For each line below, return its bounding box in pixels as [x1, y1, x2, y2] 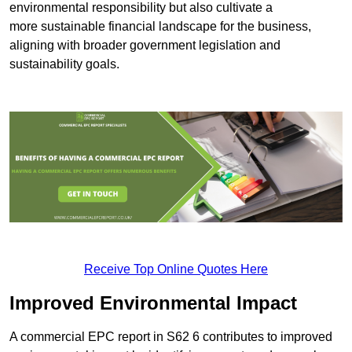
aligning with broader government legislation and [9, 38, 280, 52]
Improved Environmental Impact [9, 292, 297, 314]
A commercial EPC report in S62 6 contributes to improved [9, 330, 332, 344]
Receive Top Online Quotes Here [84, 262, 268, 277]
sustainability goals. [9, 57, 119, 71]
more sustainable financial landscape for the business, [9, 19, 311, 33]
